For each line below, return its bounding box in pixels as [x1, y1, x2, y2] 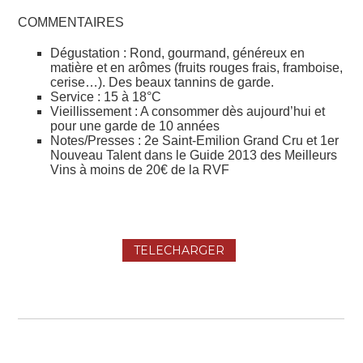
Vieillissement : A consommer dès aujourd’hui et [50, 104, 326, 118]
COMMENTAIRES [18, 15, 125, 30]
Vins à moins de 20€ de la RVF [50, 162, 230, 177]
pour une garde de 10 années [50, 118, 220, 133]
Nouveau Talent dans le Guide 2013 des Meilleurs [50, 147, 338, 162]
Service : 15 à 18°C [50, 89, 162, 104]
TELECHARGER [134, 243, 225, 258]
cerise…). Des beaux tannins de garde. [50, 75, 275, 89]
